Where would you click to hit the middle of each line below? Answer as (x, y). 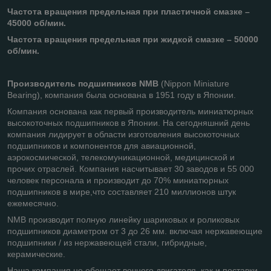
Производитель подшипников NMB (83, 83)
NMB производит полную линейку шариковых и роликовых (123, 219)
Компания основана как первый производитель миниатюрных (130, 111)
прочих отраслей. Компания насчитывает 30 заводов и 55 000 (131, 168)
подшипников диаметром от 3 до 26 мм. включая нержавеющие (135, 231)
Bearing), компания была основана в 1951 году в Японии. (122, 95)
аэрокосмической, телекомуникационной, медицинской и (121, 157)
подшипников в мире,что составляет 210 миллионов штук (122, 191)
